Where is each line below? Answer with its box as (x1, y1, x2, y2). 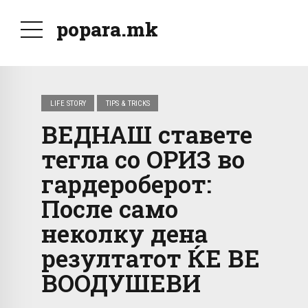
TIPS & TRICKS (105, 98, 150, 108)
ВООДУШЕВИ (41, 267, 201, 299)
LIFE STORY (49, 98, 86, 108)
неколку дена (41, 217, 208, 250)
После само (41, 192, 178, 225)
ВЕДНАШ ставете (41, 118, 252, 151)
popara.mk (56, 16, 158, 42)
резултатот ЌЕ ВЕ (41, 242, 260, 274)
